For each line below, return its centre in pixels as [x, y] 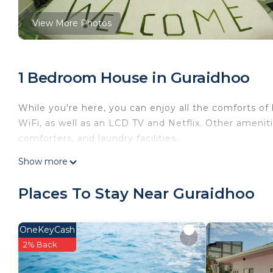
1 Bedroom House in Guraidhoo [134, 77]
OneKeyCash [47, 229]
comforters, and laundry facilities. [98, 138]
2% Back [40, 244]
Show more [43, 161]
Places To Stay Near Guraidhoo [136, 193]
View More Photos [72, 23]
